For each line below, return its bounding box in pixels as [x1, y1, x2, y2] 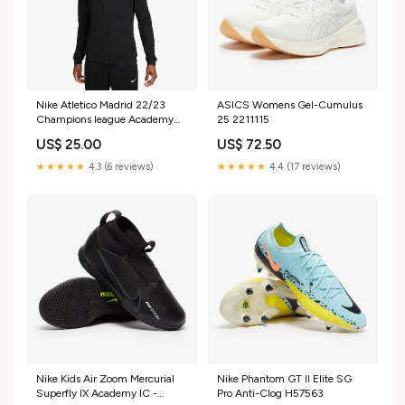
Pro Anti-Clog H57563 [217, 386, 324, 400]
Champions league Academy [36, 112, 174, 126]
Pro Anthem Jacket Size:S [36, 127, 161, 140]
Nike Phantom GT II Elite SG [217, 372, 352, 385]
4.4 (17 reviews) [267, 160, 341, 173]
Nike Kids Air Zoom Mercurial [36, 372, 174, 385]
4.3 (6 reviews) [86, 160, 154, 173]
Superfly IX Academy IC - [36, 386, 157, 400]
